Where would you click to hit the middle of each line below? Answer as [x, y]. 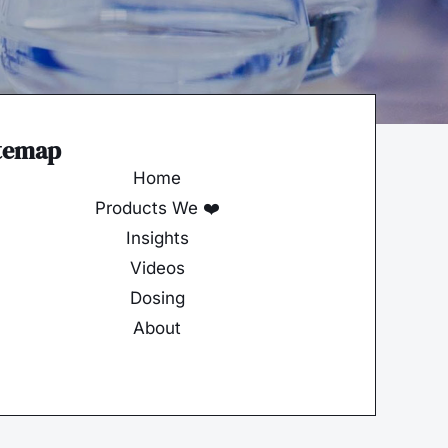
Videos [157, 267]
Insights [157, 237]
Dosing [157, 297]
